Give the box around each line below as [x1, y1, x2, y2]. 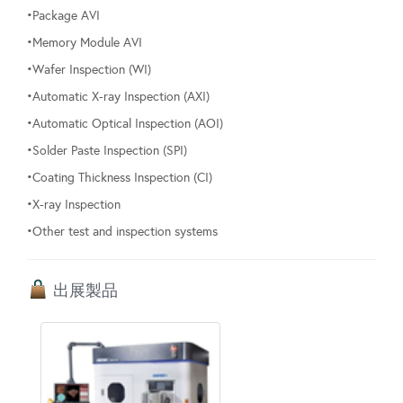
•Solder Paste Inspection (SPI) [27, 143, 191, 159]
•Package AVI [27, 8, 100, 24]
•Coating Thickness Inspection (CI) [27, 170, 212, 186]
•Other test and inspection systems [27, 224, 218, 240]
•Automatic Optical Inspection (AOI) [27, 116, 223, 132]
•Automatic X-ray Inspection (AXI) [27, 89, 210, 105]
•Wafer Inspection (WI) [27, 62, 151, 78]
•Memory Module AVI [27, 35, 142, 51]
